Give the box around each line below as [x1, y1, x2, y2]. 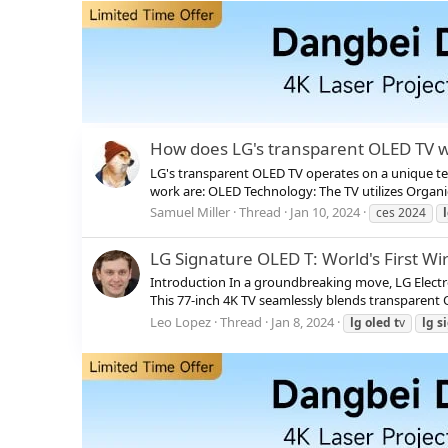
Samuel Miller [150, 202, 230, 221]
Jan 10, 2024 [290, 202, 360, 221]
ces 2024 [376, 203, 426, 221]
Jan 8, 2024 [271, 312, 334, 331]
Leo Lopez [150, 312, 211, 331]
